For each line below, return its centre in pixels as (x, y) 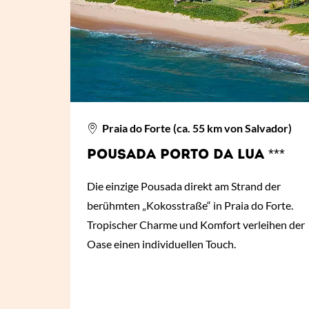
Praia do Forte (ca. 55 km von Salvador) (196, 128)
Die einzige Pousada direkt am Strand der (184, 186)
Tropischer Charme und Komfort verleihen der (196, 225)
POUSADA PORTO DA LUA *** (186, 156)
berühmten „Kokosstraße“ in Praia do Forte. (190, 206)
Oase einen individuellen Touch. (161, 244)
